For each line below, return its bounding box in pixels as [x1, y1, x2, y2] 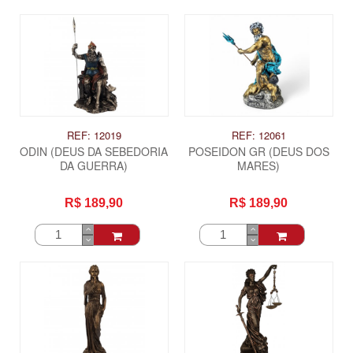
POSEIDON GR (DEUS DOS [188, 143, 329, 159]
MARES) [237, 157, 281, 173]
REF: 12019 [66, 127, 121, 143]
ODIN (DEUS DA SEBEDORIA [20, 143, 169, 159]
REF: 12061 [231, 127, 286, 143]
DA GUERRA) [60, 157, 128, 173]
